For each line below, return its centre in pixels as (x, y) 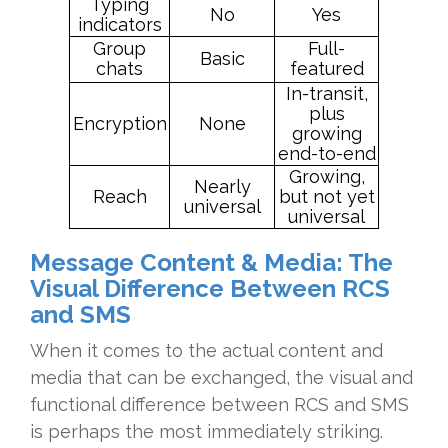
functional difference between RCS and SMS (219, 405)
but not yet (326, 197)
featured (326, 69)
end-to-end (326, 154)
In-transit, (326, 94)
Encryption (119, 124)
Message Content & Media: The (211, 263)
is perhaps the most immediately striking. (206, 432)
